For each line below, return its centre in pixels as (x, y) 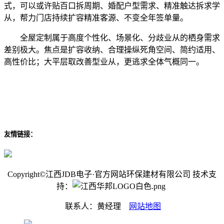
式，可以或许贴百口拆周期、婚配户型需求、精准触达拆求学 (112, 5)
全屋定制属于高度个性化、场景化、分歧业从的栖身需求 (112, 37)
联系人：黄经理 (96, 206)
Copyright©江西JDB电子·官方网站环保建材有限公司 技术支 (112, 174)
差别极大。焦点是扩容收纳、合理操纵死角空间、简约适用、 (112, 49)
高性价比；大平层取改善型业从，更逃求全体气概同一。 (104, 61)
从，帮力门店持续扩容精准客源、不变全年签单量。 (96, 17)
